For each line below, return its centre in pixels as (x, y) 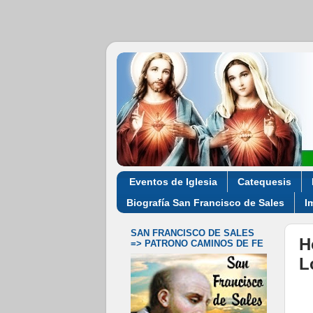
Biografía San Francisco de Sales (205, 202)
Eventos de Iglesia (173, 181)
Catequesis (264, 181)
